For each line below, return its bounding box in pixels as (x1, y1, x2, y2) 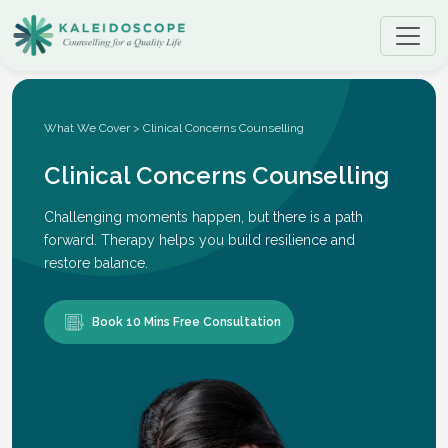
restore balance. (44, 255, 148, 272)
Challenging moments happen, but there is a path (44, 209, 363, 226)
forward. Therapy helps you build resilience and (44, 232, 355, 249)
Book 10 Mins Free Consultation (92, 315, 281, 330)
